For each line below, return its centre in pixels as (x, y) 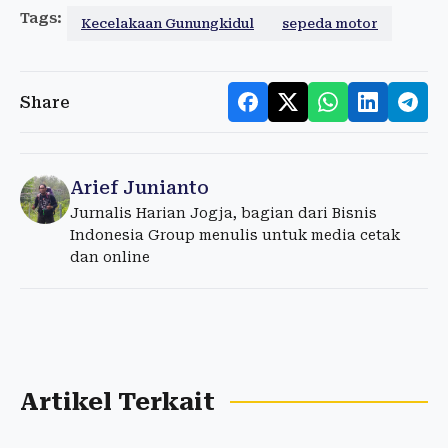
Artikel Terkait (117, 402)
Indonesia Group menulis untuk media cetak (235, 235)
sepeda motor (330, 24)
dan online (110, 257)
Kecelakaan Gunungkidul (167, 24)
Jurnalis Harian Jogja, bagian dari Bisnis (223, 213)
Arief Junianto (139, 188)
